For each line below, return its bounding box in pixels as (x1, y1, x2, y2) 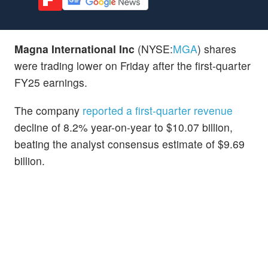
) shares (197, 41, 236, 56)
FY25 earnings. (14, 74, 87, 90)
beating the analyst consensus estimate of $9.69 (14, 136, 245, 151)
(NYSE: (135, 41, 173, 56)
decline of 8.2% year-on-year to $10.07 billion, (14, 119, 233, 135)
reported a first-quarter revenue (80, 102, 233, 118)
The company (14, 102, 80, 118)
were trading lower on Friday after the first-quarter (14, 57, 251, 73)
